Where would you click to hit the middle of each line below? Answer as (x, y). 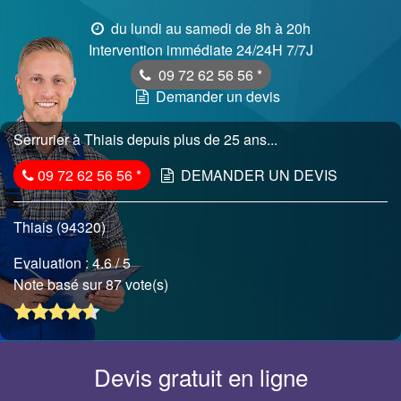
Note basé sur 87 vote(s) (93, 284)
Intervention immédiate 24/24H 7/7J (200, 50)
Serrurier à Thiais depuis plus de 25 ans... (145, 139)
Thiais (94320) (60, 227)
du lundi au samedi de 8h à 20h (209, 28)
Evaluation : (53, 263)
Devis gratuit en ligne (200, 377)
